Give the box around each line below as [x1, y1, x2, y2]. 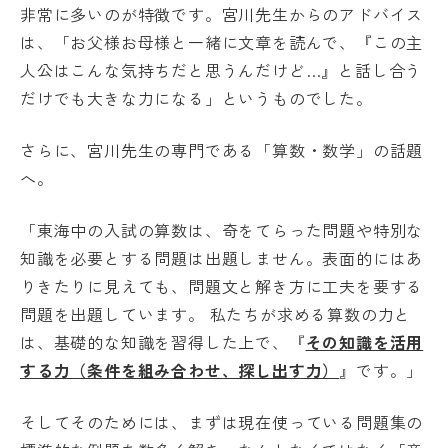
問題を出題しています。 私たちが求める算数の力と [20, 301, 412, 326]
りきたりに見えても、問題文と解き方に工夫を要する [20, 273, 424, 298]
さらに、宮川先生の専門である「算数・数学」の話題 [20, 137, 424, 162]
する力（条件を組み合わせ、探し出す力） [20, 357, 340, 382]
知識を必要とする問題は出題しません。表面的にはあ [20, 245, 424, 270]
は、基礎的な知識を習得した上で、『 [20, 329, 306, 354]
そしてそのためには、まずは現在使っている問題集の [20, 409, 424, 434]
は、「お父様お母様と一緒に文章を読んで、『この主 [20, 29, 424, 54]
